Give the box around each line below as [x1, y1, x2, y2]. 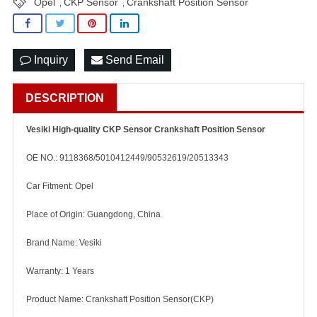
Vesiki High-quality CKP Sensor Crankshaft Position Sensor [26, 125, 265, 134]
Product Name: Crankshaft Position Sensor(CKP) [26, 294, 214, 304]
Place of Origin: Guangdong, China [26, 209, 161, 219]
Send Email [103, 54, 164, 66]
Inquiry [31, 54, 68, 66]
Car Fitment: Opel [26, 181, 93, 191]
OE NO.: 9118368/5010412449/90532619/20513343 [26, 153, 229, 163]
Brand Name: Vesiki [26, 238, 102, 248]
